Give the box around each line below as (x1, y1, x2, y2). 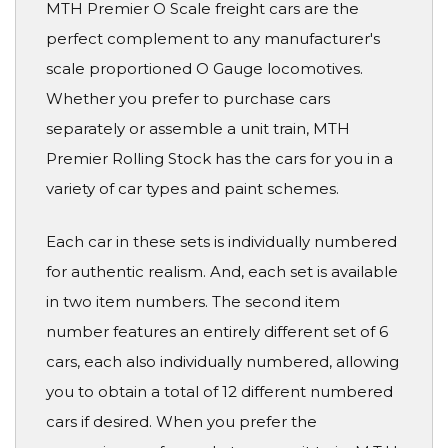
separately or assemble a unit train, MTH (46, 119, 350, 139)
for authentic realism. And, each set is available (46, 261, 398, 281)
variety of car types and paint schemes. (46, 179, 339, 199)
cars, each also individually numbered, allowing (46, 351, 399, 371)
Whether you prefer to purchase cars (46, 89, 330, 109)
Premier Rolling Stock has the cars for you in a (46, 149, 393, 169)
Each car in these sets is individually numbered (46, 231, 397, 251)
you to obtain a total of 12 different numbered (46, 381, 393, 401)
